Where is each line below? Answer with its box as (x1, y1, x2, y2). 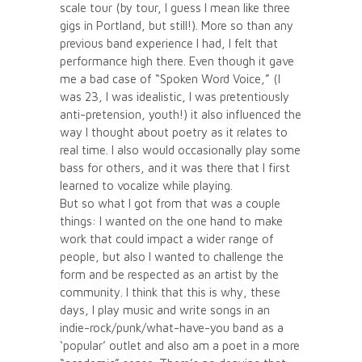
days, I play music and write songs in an (60, 302, 270, 317)
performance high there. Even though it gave (60, 53, 294, 68)
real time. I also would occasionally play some (60, 142, 301, 157)
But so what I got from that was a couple (60, 196, 280, 210)
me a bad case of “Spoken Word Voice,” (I (60, 71, 280, 86)
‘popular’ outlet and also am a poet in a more (60, 338, 300, 352)
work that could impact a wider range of (60, 231, 274, 246)
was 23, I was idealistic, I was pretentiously (60, 89, 289, 103)
